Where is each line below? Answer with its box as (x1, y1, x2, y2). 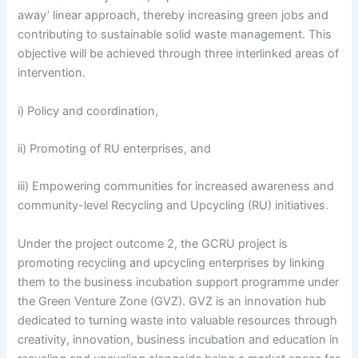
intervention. (18, 66, 86, 81)
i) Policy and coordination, (18, 103, 159, 118)
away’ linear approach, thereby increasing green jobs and (18, 8, 329, 23)
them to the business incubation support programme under (18, 274, 340, 289)
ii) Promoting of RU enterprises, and (18, 141, 212, 157)
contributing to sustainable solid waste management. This (18, 27, 332, 42)
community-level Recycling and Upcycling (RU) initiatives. (18, 198, 329, 213)
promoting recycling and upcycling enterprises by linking (18, 255, 325, 270)
